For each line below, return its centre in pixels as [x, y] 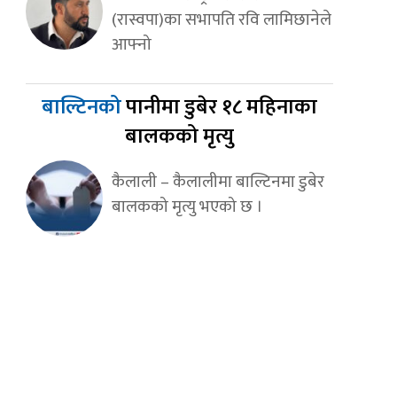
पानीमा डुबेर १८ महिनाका [221, 108]
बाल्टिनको [83, 108]
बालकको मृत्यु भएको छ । [187, 207]
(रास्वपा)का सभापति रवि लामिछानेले [221, 20]
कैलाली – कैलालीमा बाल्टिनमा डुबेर [218, 182]
